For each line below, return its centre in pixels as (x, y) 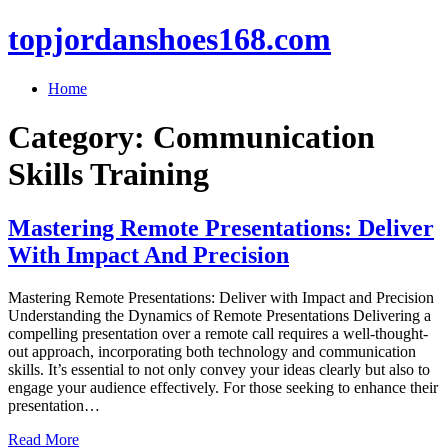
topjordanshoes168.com (169, 39)
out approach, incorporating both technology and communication (212, 351)
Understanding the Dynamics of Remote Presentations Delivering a (219, 315)
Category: (80, 137)
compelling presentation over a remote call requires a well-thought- (218, 333)
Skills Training (108, 174)
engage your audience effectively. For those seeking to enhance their (223, 387)
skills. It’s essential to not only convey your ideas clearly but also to (219, 369)
